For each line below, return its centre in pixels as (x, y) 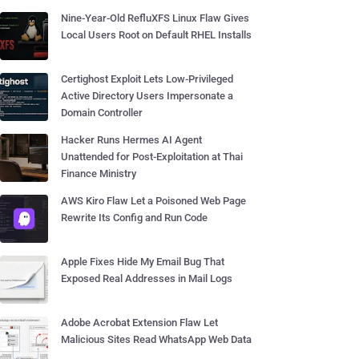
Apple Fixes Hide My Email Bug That (143, 262)
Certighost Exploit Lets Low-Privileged (147, 79)
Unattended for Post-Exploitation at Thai (152, 157)
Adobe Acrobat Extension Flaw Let (139, 323)
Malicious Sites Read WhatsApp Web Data (156, 339)
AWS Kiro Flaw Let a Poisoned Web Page (153, 201)
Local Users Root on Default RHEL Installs (156, 35)
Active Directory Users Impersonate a (147, 96)
